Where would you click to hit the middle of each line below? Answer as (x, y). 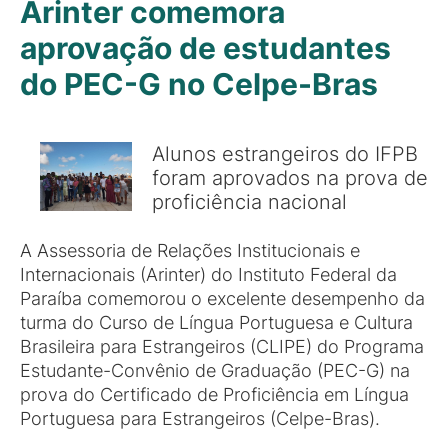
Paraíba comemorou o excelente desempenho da (222, 298)
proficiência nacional (249, 201)
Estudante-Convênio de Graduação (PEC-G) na (215, 370)
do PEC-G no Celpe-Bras (199, 84)
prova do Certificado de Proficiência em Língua (214, 394)
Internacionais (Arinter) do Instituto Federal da (208, 274)
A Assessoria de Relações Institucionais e (190, 250)
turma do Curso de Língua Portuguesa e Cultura (216, 322)
